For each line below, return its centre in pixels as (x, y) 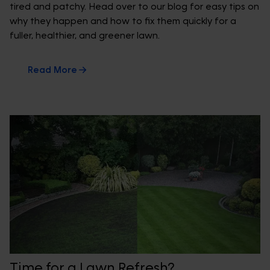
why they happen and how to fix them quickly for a (123, 21)
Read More (52, 70)
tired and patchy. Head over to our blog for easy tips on (134, 7)
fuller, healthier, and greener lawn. (85, 36)
